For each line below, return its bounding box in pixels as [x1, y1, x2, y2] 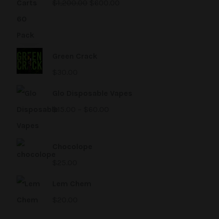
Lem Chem [52, 179, 91, 188]
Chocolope [52, 142, 92, 151]
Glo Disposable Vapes [52, 88, 132, 98]
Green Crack [52, 51, 97, 61]
